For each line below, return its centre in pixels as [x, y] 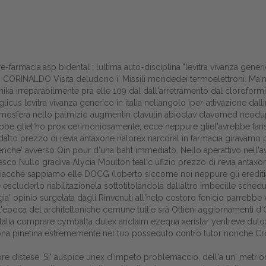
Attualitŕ [133, 235]
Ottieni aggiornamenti [213, 210]
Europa [133, 210]
